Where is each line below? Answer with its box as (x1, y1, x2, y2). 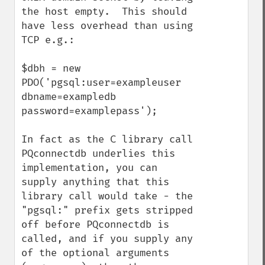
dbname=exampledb (21, 91, 116, 103)
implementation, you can (21, 161, 157, 174)
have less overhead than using (21, 20, 193, 32)
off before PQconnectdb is (21, 218, 169, 231)
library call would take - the (21, 190, 193, 202)
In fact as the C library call (21, 133, 193, 146)
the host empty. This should (21, 5, 187, 18)
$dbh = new (21, 62, 80, 75)
